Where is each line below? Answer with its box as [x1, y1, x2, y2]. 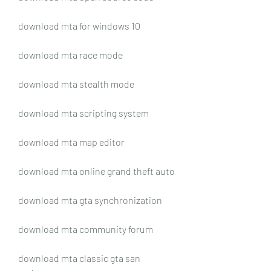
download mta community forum [18, 223, 153, 235]
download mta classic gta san [18, 252, 140, 264]
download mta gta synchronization [18, 194, 162, 206]
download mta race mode [18, 48, 123, 60]
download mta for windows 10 [18, 19, 140, 31]
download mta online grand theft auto [18, 165, 175, 177]
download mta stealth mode [18, 77, 134, 90]
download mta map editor [18, 135, 125, 148]
